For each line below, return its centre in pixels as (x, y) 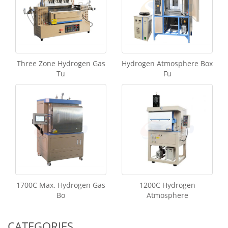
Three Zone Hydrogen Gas (61, 63)
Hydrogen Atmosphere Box (167, 63)
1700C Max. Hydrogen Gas (61, 185)
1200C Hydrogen (167, 185)
